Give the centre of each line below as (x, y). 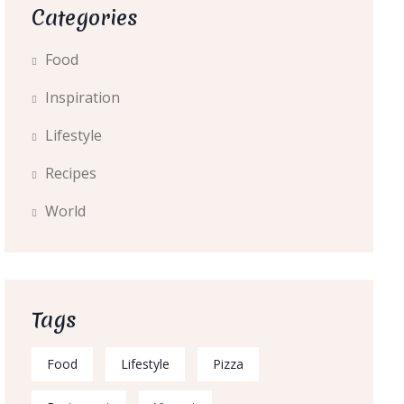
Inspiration (82, 97)
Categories (84, 18)
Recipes (70, 173)
